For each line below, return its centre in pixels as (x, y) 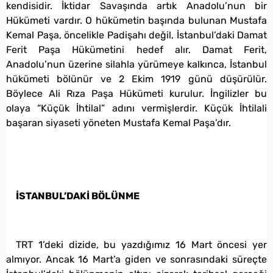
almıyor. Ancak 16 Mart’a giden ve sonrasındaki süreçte (136, 259)
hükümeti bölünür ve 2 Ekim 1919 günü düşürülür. (136, 79)
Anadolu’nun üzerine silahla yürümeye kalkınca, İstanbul (136, 64)
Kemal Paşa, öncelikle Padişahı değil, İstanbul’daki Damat (136, 35)
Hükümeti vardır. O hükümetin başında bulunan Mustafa (136, 20)
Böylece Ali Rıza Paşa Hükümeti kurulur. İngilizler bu (136, 93)
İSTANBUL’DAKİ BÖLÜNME (78, 196)
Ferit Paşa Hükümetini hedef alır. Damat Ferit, (136, 49)
